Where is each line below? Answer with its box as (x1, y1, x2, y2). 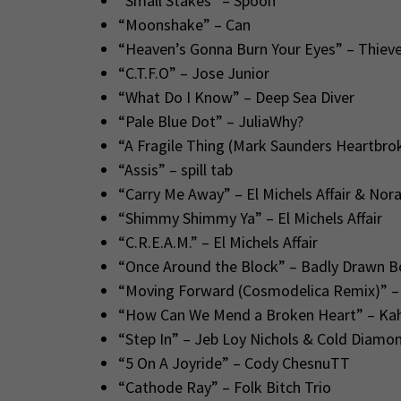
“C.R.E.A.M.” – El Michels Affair (117, 232, 318, 253)
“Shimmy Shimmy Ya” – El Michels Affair (117, 208, 382, 229)
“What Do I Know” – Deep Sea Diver (117, 87, 354, 108)
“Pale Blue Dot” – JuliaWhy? (117, 111, 303, 132)
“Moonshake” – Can (117, 14, 251, 36)
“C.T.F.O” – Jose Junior (117, 63, 269, 84)
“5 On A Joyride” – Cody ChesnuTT (117, 353, 350, 374)
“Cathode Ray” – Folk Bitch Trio (117, 377, 331, 398)
